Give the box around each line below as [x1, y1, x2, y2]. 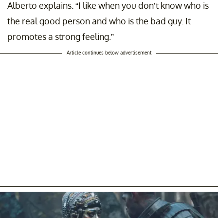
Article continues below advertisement [67, 49, 151, 55]
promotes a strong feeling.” [7, 31, 114, 42]
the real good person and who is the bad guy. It [7, 15, 191, 26]
